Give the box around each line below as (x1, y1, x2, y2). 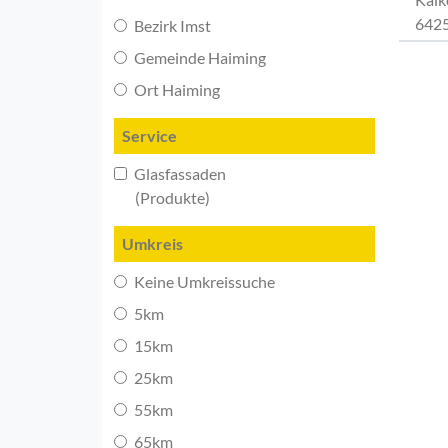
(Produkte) (114, 187, 210, 207)
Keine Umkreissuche (131, 271, 275, 291)
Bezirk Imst (131, 15, 211, 35)
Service (122, 125, 177, 145)
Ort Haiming (131, 79, 220, 99)
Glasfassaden (131, 163, 226, 183)
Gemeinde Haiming (131, 47, 266, 67)
